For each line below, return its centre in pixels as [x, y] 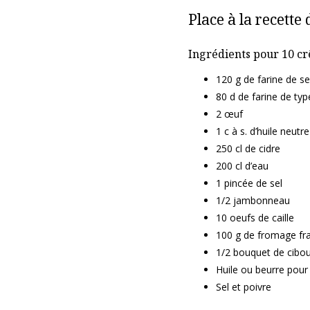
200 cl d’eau [242, 166]
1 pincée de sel [249, 183]
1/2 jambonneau [253, 200]
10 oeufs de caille [255, 218]
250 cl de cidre [248, 148]
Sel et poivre [244, 287]
